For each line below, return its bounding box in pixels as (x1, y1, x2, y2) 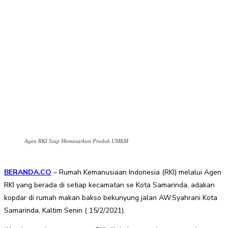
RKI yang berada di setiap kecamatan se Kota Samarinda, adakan (4, 180, 215, 190)
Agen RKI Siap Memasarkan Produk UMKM (24, 138, 128, 145)
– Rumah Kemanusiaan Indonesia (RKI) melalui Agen (51, 167, 221, 178)
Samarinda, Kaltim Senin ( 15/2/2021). (4, 206, 125, 216)
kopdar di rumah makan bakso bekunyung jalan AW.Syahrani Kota (4, 193, 217, 203)
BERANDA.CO (4, 167, 51, 178)
